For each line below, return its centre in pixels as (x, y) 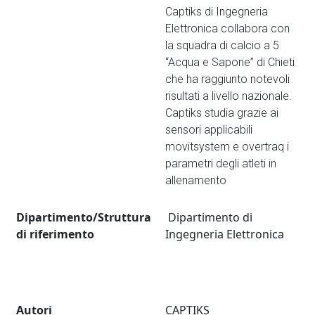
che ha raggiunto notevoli (228, 79)
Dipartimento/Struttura (84, 218)
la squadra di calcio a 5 (223, 46)
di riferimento (56, 234)
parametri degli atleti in (221, 164)
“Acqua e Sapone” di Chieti (230, 63)
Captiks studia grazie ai (222, 113)
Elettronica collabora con (228, 29)
